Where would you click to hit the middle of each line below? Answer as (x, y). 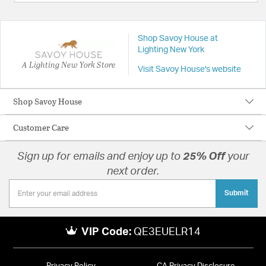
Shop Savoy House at (178, 39)
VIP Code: (107, 232)
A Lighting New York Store (69, 64)
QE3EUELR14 (167, 232)
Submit (236, 193)
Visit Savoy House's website (189, 70)
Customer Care (41, 128)
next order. (133, 172)
